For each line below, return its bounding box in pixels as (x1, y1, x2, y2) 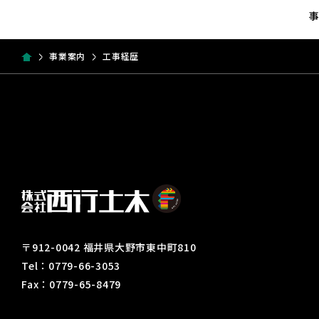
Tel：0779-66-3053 (21, 258, 120, 273)
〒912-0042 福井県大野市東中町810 (21, 239, 197, 254)
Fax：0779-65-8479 (21, 276, 121, 291)
